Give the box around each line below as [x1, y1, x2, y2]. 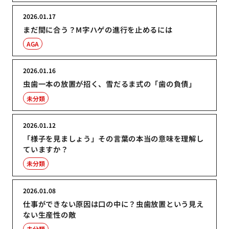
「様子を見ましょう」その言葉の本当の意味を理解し [23, 132, 204, 144]
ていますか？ [23, 143, 68, 154]
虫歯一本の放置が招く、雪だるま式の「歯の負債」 [23, 78, 196, 89]
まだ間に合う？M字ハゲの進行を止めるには [23, 24, 173, 35]
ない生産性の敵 [23, 209, 76, 220]
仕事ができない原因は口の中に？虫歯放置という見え [23, 198, 204, 209]
